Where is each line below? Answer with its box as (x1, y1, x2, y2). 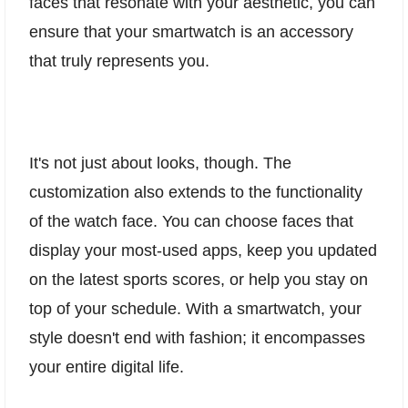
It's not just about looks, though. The (29, 153, 291, 172)
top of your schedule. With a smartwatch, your (29, 299, 362, 318)
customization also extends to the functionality (29, 182, 362, 201)
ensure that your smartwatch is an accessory (29, 22, 353, 41)
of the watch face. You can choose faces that (29, 211, 353, 230)
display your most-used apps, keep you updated (29, 240, 377, 260)
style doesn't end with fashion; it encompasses (29, 328, 365, 347)
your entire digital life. (29, 357, 184, 376)
